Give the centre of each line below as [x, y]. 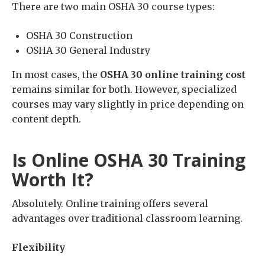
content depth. [46, 119]
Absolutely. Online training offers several [110, 204]
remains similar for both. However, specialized [124, 90]
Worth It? [53, 180]
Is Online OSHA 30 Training [129, 160]
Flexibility [38, 248]
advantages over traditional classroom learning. [127, 219]
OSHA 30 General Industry [88, 51]
